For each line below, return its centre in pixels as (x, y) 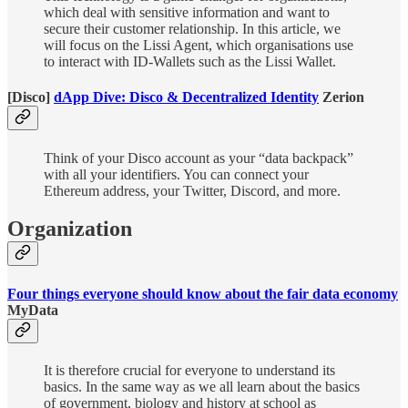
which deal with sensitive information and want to (187, 12)
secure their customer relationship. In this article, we (192, 29)
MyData (33, 310)
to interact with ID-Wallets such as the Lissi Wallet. (190, 61)
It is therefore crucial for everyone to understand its (189, 370)
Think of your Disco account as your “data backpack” (199, 158)
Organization (70, 229)
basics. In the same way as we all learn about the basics (202, 386)
